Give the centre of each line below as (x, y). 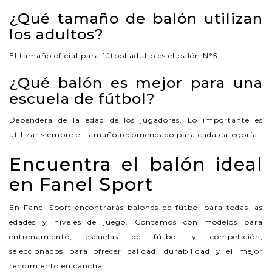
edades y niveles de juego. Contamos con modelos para (136, 222)
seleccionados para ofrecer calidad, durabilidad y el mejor (136, 251)
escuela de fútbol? (82, 98)
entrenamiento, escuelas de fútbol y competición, (136, 236)
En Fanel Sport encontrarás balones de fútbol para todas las (136, 207)
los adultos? (56, 34)
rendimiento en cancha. (57, 265)
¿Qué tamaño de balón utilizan (136, 18)
